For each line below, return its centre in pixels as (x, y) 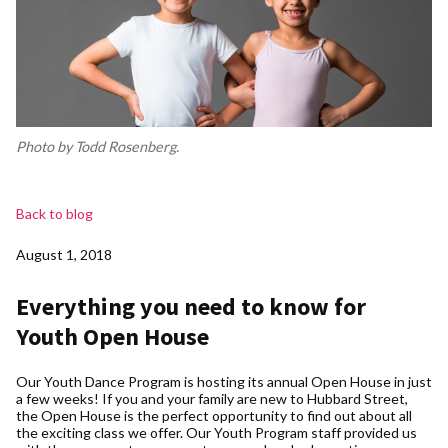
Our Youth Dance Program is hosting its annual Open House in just (224, 381)
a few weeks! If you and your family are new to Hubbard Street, (212, 398)
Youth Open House (112, 336)
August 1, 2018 (64, 254)
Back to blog (54, 213)
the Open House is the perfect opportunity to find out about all (214, 415)
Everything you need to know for (191, 306)
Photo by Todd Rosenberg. (97, 146)
